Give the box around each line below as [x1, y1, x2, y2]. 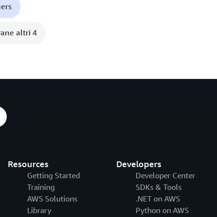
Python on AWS [135, 205, 189, 216]
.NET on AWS [135, 194, 180, 204]
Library [27, 205, 51, 216]
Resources [7, 158, 48, 170]
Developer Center [135, 170, 195, 181]
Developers [116, 158, 161, 170]
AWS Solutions [27, 194, 77, 204]
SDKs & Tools [135, 182, 182, 192]
